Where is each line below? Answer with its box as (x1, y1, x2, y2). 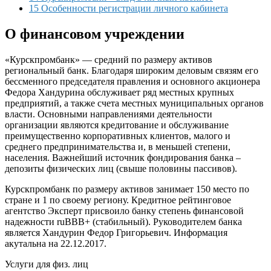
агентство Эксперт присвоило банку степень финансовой (5, 205, 244, 216)
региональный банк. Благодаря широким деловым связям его (5, 65, 258, 76)
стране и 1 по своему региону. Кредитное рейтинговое (5, 194, 231, 205)
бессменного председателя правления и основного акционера (5, 76, 260, 87)
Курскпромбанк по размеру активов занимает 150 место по (5, 183, 249, 194)
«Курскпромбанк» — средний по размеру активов (5, 54, 212, 65)
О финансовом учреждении (5, 25, 184, 42)
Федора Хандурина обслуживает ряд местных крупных (5, 87, 234, 97)
